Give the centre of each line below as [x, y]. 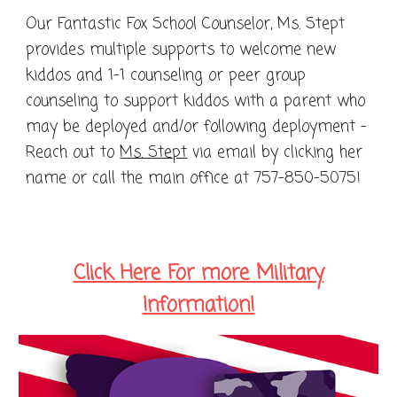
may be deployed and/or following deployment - [197, 126]
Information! [198, 306]
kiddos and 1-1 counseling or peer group [166, 75]
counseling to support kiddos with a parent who [196, 101]
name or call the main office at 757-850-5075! [194, 178]
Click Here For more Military [198, 274]
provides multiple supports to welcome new [181, 49]
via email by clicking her [275, 152]
